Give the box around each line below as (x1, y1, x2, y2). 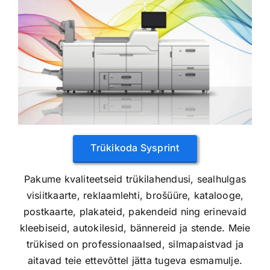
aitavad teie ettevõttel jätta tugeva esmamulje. (27, 254, 243, 266)
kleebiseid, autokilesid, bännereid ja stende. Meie (19, 221, 251, 234)
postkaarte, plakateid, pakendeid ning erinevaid (23, 205, 247, 218)
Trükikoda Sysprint (90, 141, 180, 154)
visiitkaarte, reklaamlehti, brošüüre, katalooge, (26, 189, 244, 201)
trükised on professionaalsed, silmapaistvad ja (26, 237, 244, 250)
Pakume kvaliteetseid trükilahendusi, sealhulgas (24, 172, 246, 185)
